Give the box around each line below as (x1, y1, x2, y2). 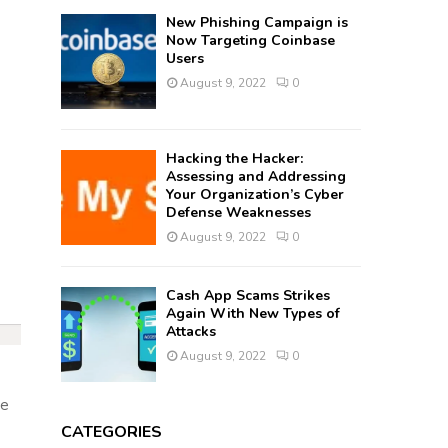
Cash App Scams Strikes (166, 286, 331, 306)
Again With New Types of (166, 304, 341, 324)
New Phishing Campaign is (166, 13, 349, 33)
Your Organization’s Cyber (166, 185, 345, 205)
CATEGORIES (61, 421, 163, 444)
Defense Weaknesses (166, 203, 312, 223)
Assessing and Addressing (166, 167, 347, 187)
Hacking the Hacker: (166, 149, 304, 169)
